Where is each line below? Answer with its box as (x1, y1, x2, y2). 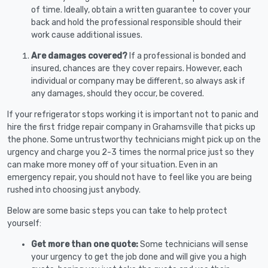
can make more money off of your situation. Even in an (7, 159, 218, 170)
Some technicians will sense (140, 239, 248, 249)
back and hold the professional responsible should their (31, 17, 242, 28)
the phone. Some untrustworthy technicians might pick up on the (7, 134, 261, 145)
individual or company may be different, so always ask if (31, 75, 245, 86)
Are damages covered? (31, 50, 127, 61)
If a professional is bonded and (127, 50, 246, 61)
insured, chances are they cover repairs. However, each (31, 63, 242, 74)
